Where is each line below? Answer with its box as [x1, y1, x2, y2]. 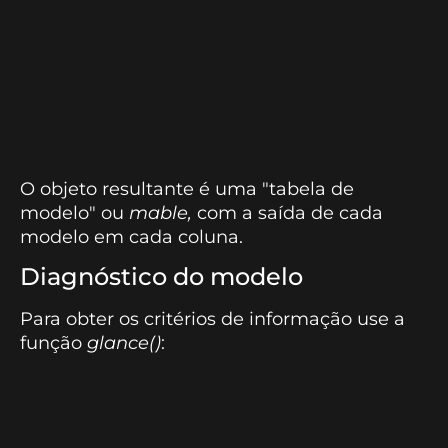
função [20, 332, 87, 355]
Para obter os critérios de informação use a [20, 308, 405, 331]
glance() [87, 332, 161, 355]
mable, [129, 202, 192, 224]
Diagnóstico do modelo [20, 262, 303, 292]
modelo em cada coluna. [20, 226, 243, 248]
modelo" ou [20, 202, 129, 224]
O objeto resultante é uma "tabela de [20, 178, 354, 200]
